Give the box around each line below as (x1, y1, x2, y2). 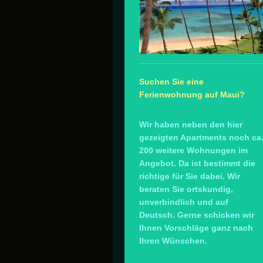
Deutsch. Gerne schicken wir (139, 210, 254, 220)
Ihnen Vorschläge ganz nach (139, 222, 253, 232)
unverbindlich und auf (139, 197, 228, 207)
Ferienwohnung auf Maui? (139, 89, 245, 99)
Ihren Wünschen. (139, 235, 207, 245)
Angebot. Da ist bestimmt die (139, 158, 255, 168)
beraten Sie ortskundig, (139, 184, 233, 194)
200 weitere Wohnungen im (139, 145, 248, 155)
